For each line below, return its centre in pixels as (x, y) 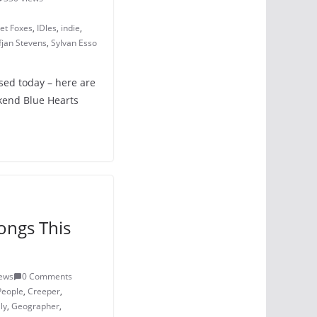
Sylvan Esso (74, 43)
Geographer (35, 306)
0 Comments (47, 276)
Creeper (44, 291)
